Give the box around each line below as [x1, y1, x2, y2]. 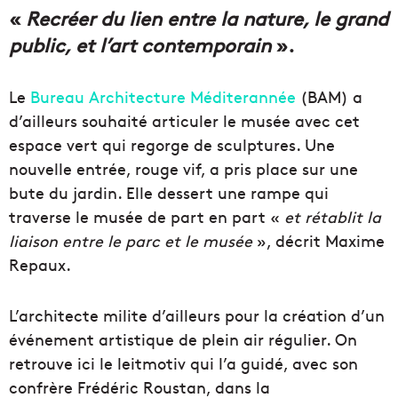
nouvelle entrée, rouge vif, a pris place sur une [9, 157, 358, 180]
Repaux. [9, 253, 71, 276]
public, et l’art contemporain [9, 31, 271, 59]
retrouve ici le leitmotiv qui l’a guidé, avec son [9, 352, 358, 375]
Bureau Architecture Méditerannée [30, 85, 296, 108]
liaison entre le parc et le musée [9, 229, 252, 252]
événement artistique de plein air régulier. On [9, 328, 357, 351]
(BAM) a [296, 85, 362, 108]
